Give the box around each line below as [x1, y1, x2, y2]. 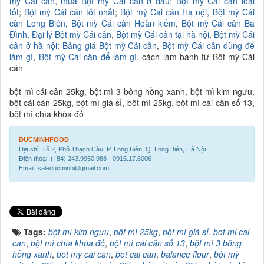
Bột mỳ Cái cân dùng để [162, 39, 255, 51]
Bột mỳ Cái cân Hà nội [120, 5, 207, 18]
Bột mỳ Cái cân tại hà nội [116, 28, 209, 40]
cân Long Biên [9, 16, 65, 29]
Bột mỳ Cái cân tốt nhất [24, 5, 115, 18]
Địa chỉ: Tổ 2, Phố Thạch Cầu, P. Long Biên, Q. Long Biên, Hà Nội [19, 145, 206, 153]
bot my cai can [57, 247, 111, 260]
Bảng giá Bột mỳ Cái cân [62, 39, 157, 51]
